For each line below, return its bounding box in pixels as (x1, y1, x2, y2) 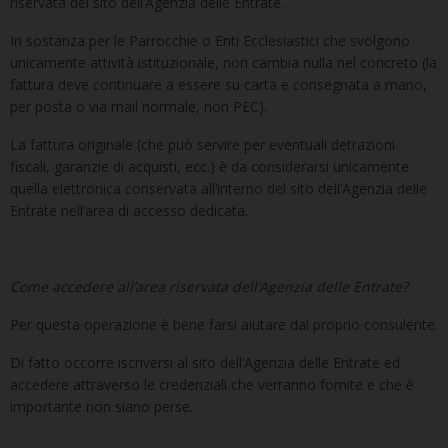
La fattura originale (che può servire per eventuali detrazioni (10, 134, 395, 154)
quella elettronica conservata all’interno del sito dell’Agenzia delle (10, 178, 427, 198)
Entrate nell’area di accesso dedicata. (10, 200, 248, 220)
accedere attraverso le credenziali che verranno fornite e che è (10, 374, 414, 394)
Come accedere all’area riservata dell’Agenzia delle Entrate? (10, 276, 408, 296)
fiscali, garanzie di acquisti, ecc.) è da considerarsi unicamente (10, 156, 409, 176)
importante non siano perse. (10, 396, 193, 416)
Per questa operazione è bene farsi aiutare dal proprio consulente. (10, 314, 438, 334)
